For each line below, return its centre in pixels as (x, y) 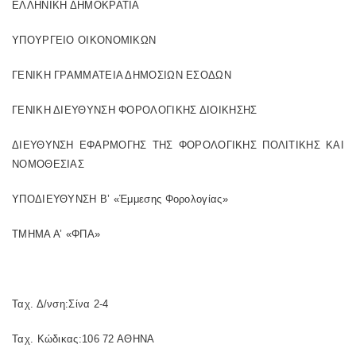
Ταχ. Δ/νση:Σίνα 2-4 (60, 304)
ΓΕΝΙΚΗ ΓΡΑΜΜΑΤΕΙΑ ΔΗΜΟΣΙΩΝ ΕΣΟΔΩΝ (122, 75)
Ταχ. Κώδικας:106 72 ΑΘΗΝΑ (83, 339)
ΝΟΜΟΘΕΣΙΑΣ (48, 164)
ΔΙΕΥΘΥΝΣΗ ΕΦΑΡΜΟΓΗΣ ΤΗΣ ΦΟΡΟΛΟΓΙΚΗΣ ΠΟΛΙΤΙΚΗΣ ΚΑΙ (178, 145)
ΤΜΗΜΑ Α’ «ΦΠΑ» (58, 234)
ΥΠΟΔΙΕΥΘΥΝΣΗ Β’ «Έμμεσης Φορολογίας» (120, 199)
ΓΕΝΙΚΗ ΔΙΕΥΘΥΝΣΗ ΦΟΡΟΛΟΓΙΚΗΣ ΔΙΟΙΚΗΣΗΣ (135, 110)
